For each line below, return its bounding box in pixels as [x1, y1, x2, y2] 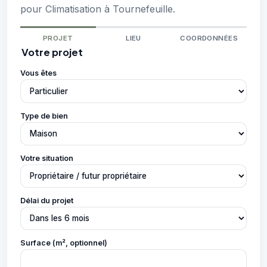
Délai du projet [20, 195, 73, 205]
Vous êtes [20, 69, 57, 78]
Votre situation [20, 153, 73, 163]
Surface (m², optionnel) [20, 238, 107, 248]
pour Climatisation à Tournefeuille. [20, 3, 175, 15]
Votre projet [21, 46, 83, 59]
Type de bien [20, 111, 68, 120]
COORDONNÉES [180, 34, 238, 43]
